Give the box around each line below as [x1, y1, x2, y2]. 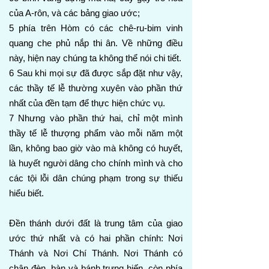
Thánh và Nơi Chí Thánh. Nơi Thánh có [9, 248, 183, 258]
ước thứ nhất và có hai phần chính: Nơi [9, 233, 183, 243]
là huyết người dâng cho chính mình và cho [9, 158, 183, 168]
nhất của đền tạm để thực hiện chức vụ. [9, 98, 165, 108]
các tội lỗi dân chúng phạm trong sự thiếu [9, 173, 183, 183]
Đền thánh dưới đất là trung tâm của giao [9, 218, 183, 228]
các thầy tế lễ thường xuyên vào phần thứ [9, 83, 183, 93]
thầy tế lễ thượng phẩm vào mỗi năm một [9, 128, 183, 138]
